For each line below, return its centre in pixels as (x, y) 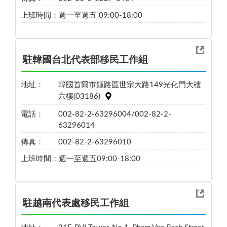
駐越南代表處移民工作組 (76, 203)
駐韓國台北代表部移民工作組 (85, 60)
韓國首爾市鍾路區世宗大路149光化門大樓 (129, 85)
